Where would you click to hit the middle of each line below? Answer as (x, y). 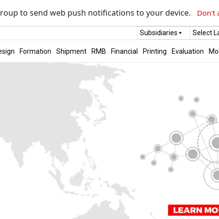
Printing (154, 51)
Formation (35, 51)
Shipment (71, 51)
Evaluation (187, 51)
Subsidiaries (158, 33)
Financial (124, 51)
